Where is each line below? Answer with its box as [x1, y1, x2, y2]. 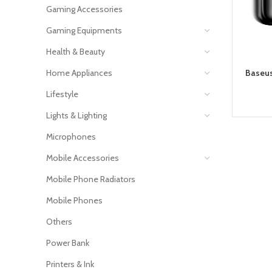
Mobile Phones [46, 195, 103, 206]
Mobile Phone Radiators [46, 174, 135, 185]
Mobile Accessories [46, 152, 119, 163]
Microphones [46, 131, 96, 142]
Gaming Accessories [46, 4, 123, 15]
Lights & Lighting [46, 110, 107, 121]
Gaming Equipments [46, 25, 122, 36]
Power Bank [46, 237, 89, 248]
